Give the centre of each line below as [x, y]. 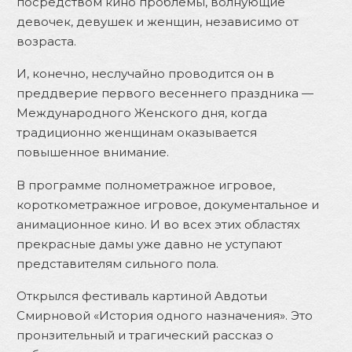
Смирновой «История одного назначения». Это [165, 315]
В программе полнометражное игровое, [146, 185]
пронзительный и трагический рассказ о [145, 335]
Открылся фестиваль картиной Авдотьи [142, 296]
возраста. [46, 41]
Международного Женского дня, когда [142, 113]
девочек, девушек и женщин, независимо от [158, 21]
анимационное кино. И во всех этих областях [158, 224]
